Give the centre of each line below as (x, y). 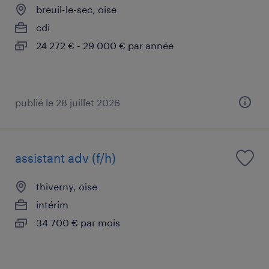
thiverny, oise (67, 186)
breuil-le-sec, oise (76, 9)
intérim (52, 204)
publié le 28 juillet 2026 (68, 102)
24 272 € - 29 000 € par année (105, 45)
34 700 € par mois (78, 222)
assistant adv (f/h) (65, 158)
